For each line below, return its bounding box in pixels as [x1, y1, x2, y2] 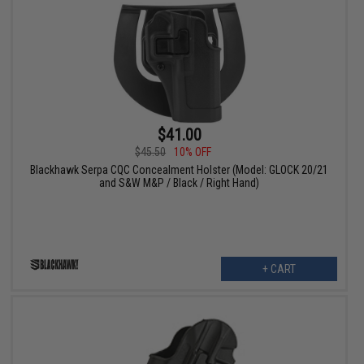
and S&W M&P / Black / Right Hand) [99, 176, 260, 190]
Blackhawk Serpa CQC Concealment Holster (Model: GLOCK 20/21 [30, 163, 329, 177]
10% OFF [174, 145, 212, 159]
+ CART [262, 262, 296, 276]
